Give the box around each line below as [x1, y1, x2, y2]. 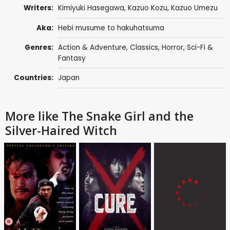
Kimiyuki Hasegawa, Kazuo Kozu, [57, 3, 171, 13]
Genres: [25, 43, 54, 53]
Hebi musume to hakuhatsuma [57, 23, 164, 33]
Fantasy [57, 53, 86, 64]
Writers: [24, 3, 54, 13]
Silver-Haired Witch [5, 122, 117, 139]
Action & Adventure [57, 43, 126, 53]
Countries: [14, 73, 54, 83]
